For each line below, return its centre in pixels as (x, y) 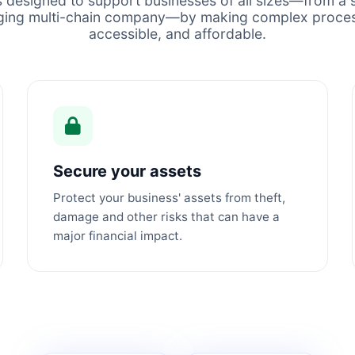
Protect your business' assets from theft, (169, 198)
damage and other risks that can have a (166, 217)
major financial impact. (118, 236)
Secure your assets (127, 171)
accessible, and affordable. (177, 34)
